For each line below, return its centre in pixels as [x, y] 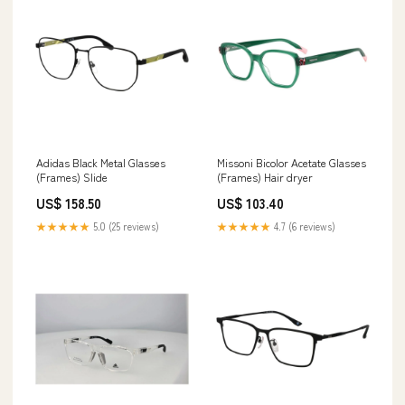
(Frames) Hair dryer [265, 177]
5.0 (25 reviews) [125, 226]
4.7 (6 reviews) [303, 226]
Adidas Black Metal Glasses [101, 162]
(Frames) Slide [72, 177]
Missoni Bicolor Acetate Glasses [292, 162]
